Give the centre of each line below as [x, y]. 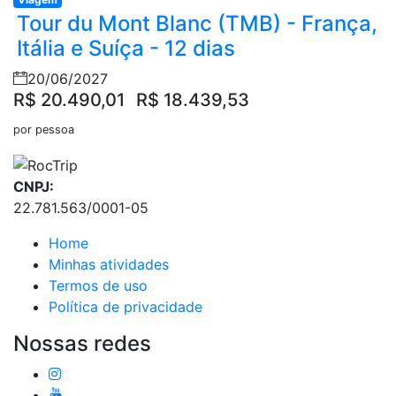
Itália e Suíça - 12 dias [126, 49]
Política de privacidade [126, 306]
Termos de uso [98, 285]
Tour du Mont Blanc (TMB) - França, [197, 24]
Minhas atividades [109, 264]
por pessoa [44, 130]
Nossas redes [82, 343]
